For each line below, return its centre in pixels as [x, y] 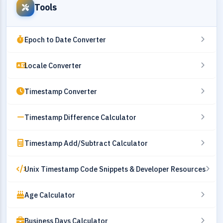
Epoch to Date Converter [65, 39]
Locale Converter [53, 65]
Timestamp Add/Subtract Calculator [86, 143]
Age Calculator [50, 195]
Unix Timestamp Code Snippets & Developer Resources [115, 169]
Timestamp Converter [61, 91]
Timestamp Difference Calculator [80, 117]
